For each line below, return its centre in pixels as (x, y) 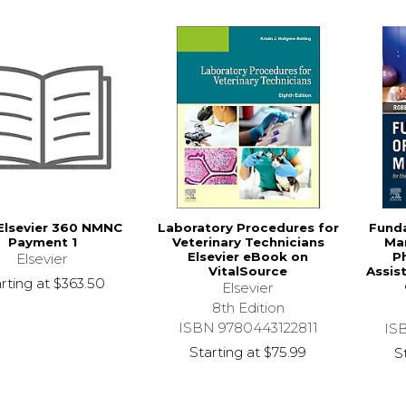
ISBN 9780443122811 (248, 328)
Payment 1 (42, 242)
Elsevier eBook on (248, 257)
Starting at (225, 353)
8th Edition (248, 308)
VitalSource (248, 271)
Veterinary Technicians (248, 242)
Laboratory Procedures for (248, 228)
